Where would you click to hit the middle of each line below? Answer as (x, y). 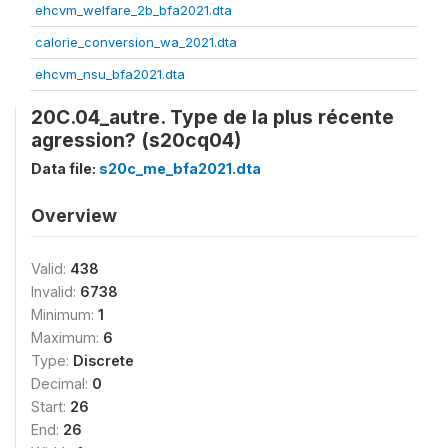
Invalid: (55, 291)
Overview (74, 215)
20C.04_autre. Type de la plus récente (212, 117)
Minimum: (64, 314)
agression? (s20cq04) (136, 140)
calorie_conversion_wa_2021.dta (136, 42)
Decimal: (61, 383)
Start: (50, 406)
